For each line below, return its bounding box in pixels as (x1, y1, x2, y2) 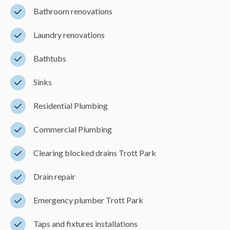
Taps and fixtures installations (33, 218, 138, 228)
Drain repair (33, 171, 75, 181)
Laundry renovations (33, 29, 105, 40)
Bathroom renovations (33, 6, 112, 16)
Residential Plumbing (33, 100, 108, 110)
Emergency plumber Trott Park (33, 195, 143, 205)
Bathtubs (33, 53, 66, 63)
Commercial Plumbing (33, 124, 112, 134)
